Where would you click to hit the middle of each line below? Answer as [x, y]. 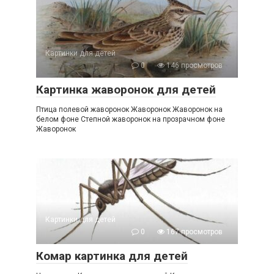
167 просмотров [194, 232]
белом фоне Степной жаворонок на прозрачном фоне [131, 120]
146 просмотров [194, 66]
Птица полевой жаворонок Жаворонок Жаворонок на [129, 110]
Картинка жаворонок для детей [126, 90]
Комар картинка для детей [112, 256]
